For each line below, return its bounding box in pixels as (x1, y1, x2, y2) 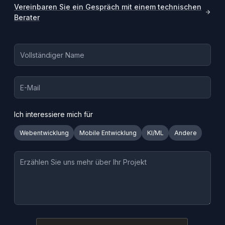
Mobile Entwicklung (79, 129, 137, 137)
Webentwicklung (19, 129, 69, 137)
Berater (14, 13, 40, 22)
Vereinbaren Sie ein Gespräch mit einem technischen (14, 3, 201, 12)
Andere (174, 129, 197, 137)
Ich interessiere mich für (14, 110, 93, 119)
